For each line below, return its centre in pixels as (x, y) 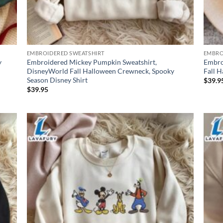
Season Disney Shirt (57, 80)
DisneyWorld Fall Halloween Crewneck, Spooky (100, 71)
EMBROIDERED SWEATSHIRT (65, 53)
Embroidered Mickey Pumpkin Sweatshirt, (92, 62)
